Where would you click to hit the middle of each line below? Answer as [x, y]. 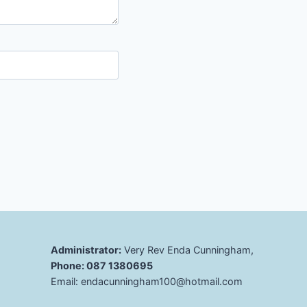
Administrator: [86, 249]
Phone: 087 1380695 [102, 265]
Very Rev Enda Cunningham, [188, 249]
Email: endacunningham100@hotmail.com [147, 281]
